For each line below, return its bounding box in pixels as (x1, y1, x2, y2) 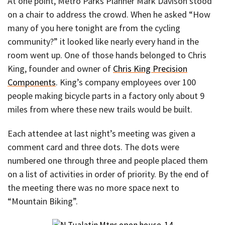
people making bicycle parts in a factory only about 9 (8, 89, 204, 101)
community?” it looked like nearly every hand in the (8, 35, 199, 47)
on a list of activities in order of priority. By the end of (8, 168, 209, 180)
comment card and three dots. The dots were (8, 141, 179, 153)
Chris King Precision (113, 62, 187, 74)
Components (8, 76, 56, 88)
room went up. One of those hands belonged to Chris (8, 49, 206, 61)
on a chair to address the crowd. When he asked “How (8, 8, 210, 20)
